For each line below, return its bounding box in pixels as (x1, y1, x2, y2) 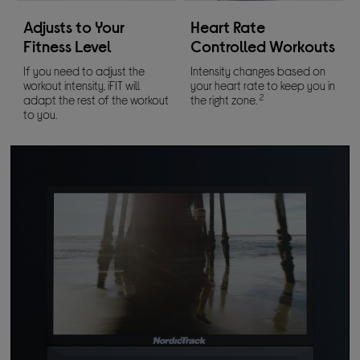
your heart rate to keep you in (190, 78, 335, 93)
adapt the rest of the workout (23, 92, 170, 108)
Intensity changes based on (190, 63, 325, 79)
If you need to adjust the (23, 63, 145, 79)
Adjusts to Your (23, 17, 125, 37)
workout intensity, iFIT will (23, 78, 141, 93)
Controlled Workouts (190, 36, 335, 56)
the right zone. (190, 92, 260, 108)
